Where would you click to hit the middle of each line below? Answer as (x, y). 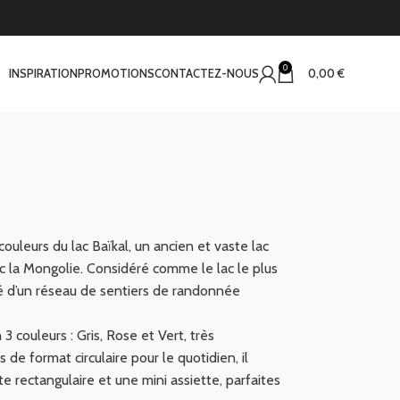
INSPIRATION (43, 73)
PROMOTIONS (116, 73)
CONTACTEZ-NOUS (206, 73)
